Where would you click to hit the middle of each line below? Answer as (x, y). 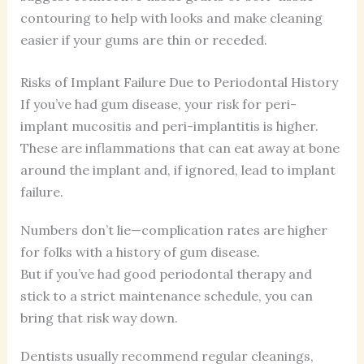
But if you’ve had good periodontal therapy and (166, 273)
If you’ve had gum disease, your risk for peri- (158, 104)
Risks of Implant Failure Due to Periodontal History (179, 82)
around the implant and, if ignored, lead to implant (178, 169)
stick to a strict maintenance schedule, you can (166, 295)
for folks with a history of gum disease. (140, 251)
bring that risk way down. (99, 317)
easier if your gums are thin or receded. (143, 39)
